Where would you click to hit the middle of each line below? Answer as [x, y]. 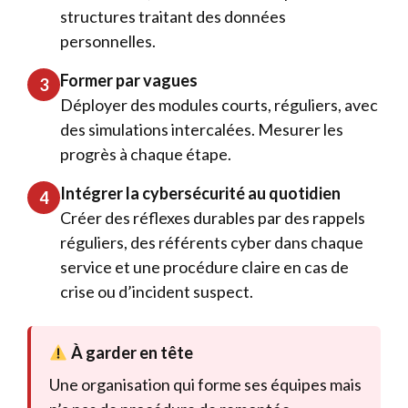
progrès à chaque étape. [146, 154]
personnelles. [108, 41]
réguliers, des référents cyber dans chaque [212, 242]
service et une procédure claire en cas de [204, 267]
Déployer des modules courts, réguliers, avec [219, 105]
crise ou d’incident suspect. [157, 291]
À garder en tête [130, 352]
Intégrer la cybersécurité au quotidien [200, 193]
